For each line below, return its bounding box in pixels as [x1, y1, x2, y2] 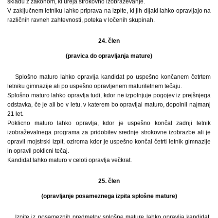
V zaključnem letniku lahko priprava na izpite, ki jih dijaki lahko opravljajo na [7, 7, 211, 15]
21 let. [7, 110, 23, 118]
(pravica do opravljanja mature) [66, 53, 152, 60]
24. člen [98, 37, 120, 45]
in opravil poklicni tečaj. [7, 147, 69, 155]
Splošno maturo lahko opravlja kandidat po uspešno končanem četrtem [15, 73, 211, 81]
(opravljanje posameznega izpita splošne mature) [41, 193, 177, 200]
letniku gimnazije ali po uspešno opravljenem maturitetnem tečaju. [7, 83, 182, 90]
